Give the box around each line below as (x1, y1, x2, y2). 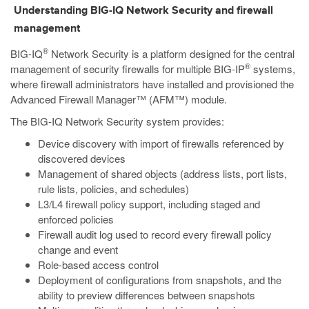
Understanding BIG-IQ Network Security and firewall (14, 6, 273, 17)
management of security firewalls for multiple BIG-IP (10, 61, 245, 76)
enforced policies (38, 212, 114, 226)
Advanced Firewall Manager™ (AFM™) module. (10, 92, 227, 106)
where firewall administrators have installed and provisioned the (10, 77, 294, 91)
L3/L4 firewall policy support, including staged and (38, 197, 260, 211)
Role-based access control (38, 257, 159, 272)
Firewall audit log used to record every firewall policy (38, 227, 272, 241)
